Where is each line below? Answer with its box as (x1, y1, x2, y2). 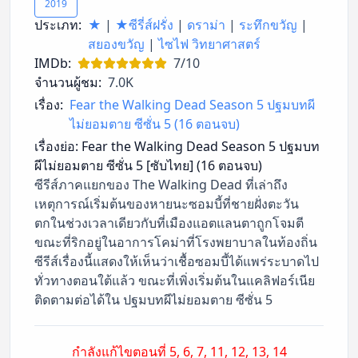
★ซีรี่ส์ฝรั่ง (115, 15, 173, 34)
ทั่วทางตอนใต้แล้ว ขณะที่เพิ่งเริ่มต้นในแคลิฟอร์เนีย (34, 271, 315, 289)
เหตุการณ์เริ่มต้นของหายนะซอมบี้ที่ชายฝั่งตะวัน (34, 194, 299, 213)
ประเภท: (34, 15, 82, 34)
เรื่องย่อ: (34, 137, 78, 155)
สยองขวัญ (88, 34, 145, 53)
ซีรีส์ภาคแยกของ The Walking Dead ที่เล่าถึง (34, 175, 288, 193)
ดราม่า (187, 15, 225, 34)
